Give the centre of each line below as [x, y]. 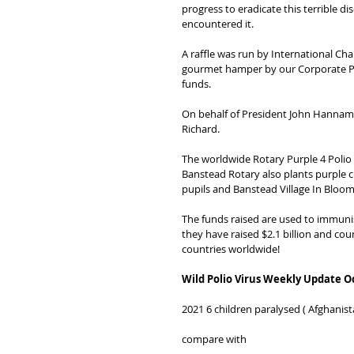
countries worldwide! [231, 249]
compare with [214, 339]
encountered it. [218, 24]
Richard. [201, 129]
